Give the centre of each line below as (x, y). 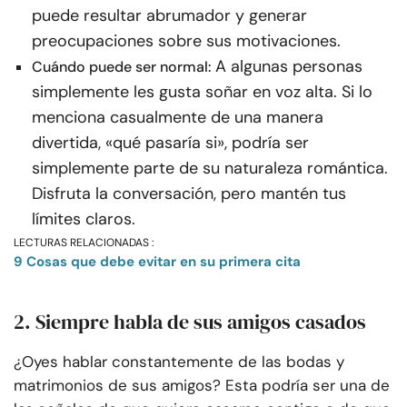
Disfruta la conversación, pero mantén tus (189, 194)
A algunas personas (289, 67)
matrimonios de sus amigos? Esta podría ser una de (202, 386)
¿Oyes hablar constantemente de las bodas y (179, 362)
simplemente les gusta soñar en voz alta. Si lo (202, 92)
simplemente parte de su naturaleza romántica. (210, 169)
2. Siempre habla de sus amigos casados (190, 322)
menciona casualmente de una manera (178, 118)
